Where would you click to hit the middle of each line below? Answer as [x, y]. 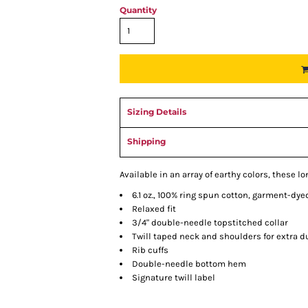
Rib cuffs [150, 250]
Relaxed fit [154, 209]
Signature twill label [174, 277]
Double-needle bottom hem [189, 264]
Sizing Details [157, 112]
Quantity [138, 10]
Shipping [146, 141]
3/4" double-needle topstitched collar [210, 222]
